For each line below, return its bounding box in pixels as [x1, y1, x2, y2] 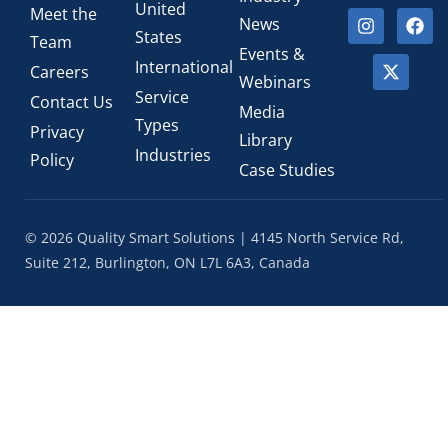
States [134, 26, 182, 49]
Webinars [239, 71, 311, 94]
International [134, 56, 233, 79]
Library [239, 129, 292, 152]
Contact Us [30, 91, 113, 114]
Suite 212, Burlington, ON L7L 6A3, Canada [25, 253, 310, 273]
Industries [134, 144, 211, 167]
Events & [239, 43, 305, 66]
